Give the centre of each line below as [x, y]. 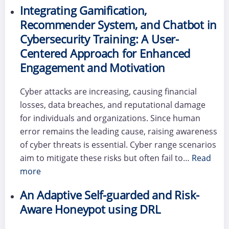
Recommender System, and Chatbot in [118, 25]
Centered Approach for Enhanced [105, 54]
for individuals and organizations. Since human [110, 118]
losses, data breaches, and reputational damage [112, 105]
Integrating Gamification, [83, 11]
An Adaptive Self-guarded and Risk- [110, 195]
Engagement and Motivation [93, 68]
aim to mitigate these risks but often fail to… [106, 158]
